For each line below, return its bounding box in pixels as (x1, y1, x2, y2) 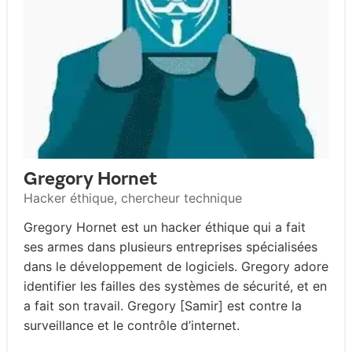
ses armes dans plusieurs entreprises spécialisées (24, 239, 317, 255)
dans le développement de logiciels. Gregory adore (24, 258, 328, 275)
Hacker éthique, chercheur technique (24, 190, 242, 207)
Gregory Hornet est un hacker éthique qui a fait (24, 219, 306, 236)
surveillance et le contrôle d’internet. (24, 317, 240, 334)
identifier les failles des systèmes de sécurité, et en (24, 278, 327, 295)
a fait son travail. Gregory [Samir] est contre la (24, 298, 302, 314)
